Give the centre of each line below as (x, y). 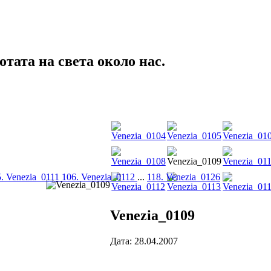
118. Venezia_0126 (184, 177)
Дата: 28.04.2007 (144, 241)
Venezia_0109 (152, 215)
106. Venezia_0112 (100, 177)
